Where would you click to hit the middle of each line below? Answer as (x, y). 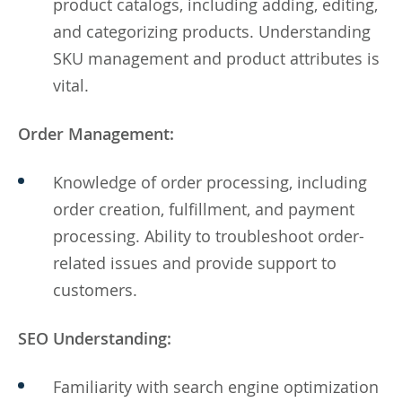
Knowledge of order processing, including (210, 182)
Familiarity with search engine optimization (216, 386)
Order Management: (96, 133)
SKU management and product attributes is (216, 58)
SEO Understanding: (95, 338)
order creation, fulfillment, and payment (204, 209)
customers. (95, 289)
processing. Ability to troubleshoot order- (209, 236)
